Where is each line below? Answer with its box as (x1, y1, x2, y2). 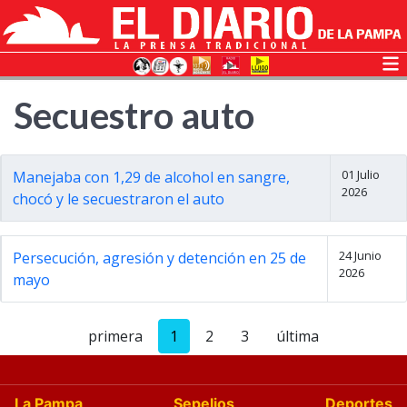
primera (88, 326, 143, 346)
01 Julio (342, 166, 381, 183)
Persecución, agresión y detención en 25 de (13, 248, 306, 268)
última (276, 326, 319, 346)
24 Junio (338, 247, 382, 263)
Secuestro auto (14, 94, 254, 137)
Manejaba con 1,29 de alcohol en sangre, (13, 167, 290, 187)
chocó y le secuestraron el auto (13, 189, 224, 209)
